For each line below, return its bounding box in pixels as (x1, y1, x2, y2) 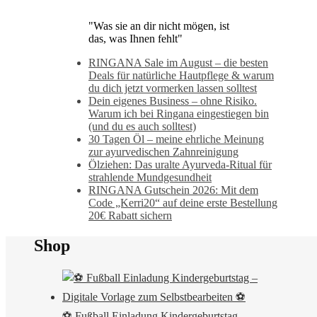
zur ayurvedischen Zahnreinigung (88, 146, 238, 158)
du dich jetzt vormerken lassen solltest (88, 82, 257, 95)
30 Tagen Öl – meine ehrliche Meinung (88, 133, 264, 146)
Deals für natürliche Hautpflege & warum (88, 69, 274, 82)
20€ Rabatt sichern (88, 209, 172, 222)
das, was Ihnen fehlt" (88, 33, 183, 45)
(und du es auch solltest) (88, 120, 196, 133)
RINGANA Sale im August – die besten (88, 57, 268, 69)
